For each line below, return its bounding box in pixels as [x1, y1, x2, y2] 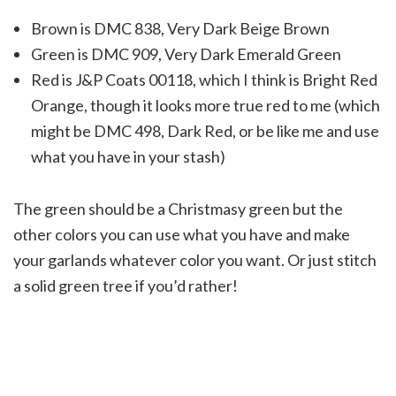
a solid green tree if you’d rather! [13, 276, 238, 296]
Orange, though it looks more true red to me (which [31, 95, 380, 116]
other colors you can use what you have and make [13, 225, 350, 245]
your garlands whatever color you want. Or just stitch [13, 250, 377, 270]
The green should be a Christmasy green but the [13, 199, 343, 219]
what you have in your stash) [31, 147, 225, 167]
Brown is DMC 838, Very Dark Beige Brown [31, 19, 330, 39]
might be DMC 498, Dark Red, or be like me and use [31, 121, 379, 141]
